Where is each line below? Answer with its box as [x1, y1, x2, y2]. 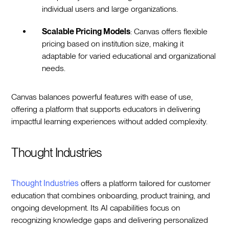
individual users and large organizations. [42, 4, 182, 14]
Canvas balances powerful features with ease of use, [11, 91, 193, 102]
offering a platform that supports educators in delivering [11, 104, 201, 114]
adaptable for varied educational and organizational [42, 51, 216, 61]
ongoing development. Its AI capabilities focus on [11, 202, 180, 213]
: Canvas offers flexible [130, 26, 208, 36]
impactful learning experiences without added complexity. [11, 116, 208, 126]
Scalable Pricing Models [42, 26, 131, 36]
